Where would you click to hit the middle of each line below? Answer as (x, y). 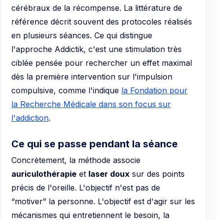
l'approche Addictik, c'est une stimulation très (96, 49)
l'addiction (30, 118)
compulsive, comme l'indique (66, 91)
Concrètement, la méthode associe (76, 160)
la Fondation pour (154, 91)
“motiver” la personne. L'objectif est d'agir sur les (103, 202)
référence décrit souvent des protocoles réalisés (102, 22)
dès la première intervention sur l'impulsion (92, 77)
